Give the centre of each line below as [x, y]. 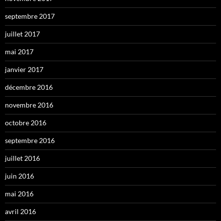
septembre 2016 [30, 141]
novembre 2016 [29, 105]
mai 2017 [19, 52]
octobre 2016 [26, 123]
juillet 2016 [22, 158]
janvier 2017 [24, 70]
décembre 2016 [29, 87]
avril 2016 [20, 212]
